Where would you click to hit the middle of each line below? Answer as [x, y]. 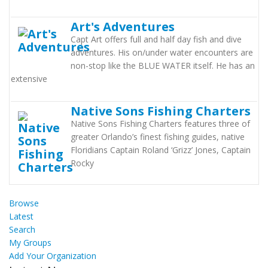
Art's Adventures [123, 26]
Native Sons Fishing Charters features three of [160, 124]
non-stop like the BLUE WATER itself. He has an [163, 66]
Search [22, 229]
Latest [21, 216]
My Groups [30, 243]
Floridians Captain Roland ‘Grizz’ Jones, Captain [161, 150]
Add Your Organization [53, 256]
